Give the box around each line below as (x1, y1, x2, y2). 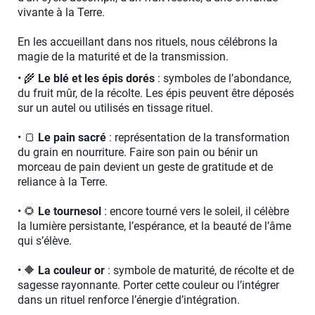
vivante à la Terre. (18, 6, 105, 20)
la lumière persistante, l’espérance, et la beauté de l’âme (18, 219, 291, 233)
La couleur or (38, 264, 105, 278)
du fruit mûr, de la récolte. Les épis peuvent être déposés (18, 86, 294, 101)
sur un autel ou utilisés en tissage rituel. (18, 101, 213, 115)
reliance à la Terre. (18, 175, 108, 189)
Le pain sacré (38, 131, 106, 145)
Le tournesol (38, 205, 101, 219)
